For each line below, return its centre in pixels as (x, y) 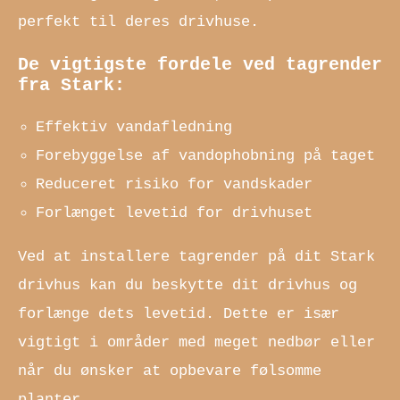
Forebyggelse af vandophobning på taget (206, 155)
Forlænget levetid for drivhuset (175, 212)
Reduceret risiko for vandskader (175, 184)
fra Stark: (71, 85)
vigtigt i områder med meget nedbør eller (196, 342)
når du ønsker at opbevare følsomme (170, 371)
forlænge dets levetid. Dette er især (179, 313)
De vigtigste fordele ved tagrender (200, 64)
